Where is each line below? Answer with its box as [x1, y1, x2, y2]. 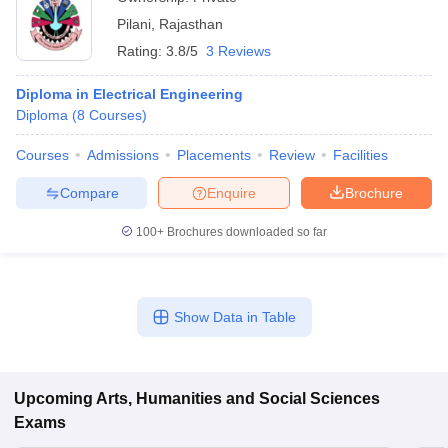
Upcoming [14, 390, 93, 407]
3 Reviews [206, 43, 271, 59]
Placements [177, 147, 251, 163]
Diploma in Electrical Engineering [16, 86, 243, 102]
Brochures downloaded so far [164, 225, 327, 239]
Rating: [117, 43, 166, 59]
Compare [59, 184, 119, 201]
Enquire [207, 184, 256, 201]
